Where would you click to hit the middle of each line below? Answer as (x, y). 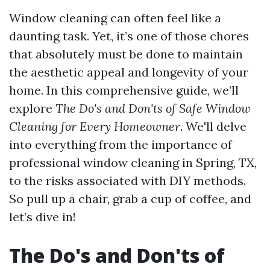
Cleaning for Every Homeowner (95, 126)
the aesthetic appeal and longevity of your (129, 72)
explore (32, 108)
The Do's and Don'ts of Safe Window (153, 108)
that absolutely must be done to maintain (126, 54)
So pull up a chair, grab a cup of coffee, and (130, 199)
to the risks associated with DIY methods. (127, 181)
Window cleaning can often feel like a (115, 18)
